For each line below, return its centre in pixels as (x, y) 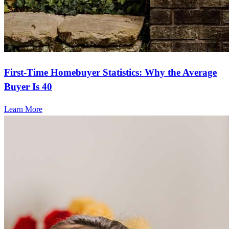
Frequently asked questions (75, 200)
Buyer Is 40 (28, 86)
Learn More (23, 109)
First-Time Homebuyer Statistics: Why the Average (110, 72)
